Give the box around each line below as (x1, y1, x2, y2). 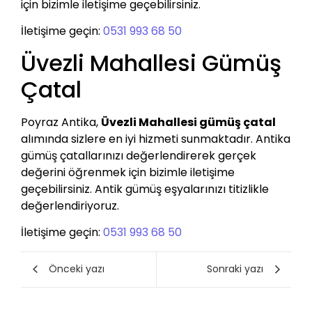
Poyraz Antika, (21, 114, 101, 130)
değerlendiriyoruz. (21, 197, 119, 214)
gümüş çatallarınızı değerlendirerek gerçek (21, 147, 256, 164)
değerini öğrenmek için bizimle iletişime (21, 164, 235, 180)
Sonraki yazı (207, 262, 263, 276)
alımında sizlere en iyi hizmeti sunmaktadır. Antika (21, 130, 290, 147)
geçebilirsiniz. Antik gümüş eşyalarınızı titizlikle (21, 180, 269, 197)
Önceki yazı (49, 262, 104, 276)
